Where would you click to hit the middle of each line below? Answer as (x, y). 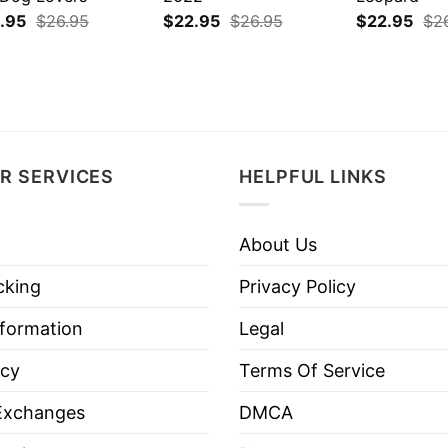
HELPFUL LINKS (313, 176)
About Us (278, 244)
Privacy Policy (297, 286)
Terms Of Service (312, 370)
